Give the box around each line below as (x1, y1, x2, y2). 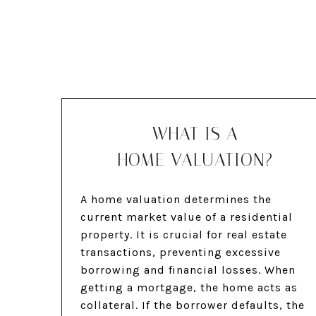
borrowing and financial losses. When (80, 263, 296, 277)
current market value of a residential (80, 210, 293, 224)
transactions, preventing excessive (80, 245, 281, 260)
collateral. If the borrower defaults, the (80, 298, 305, 312)
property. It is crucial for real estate (80, 228, 287, 242)
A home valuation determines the (80, 193, 272, 207)
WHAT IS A (152, 123, 239, 145)
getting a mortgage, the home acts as (80, 281, 298, 295)
